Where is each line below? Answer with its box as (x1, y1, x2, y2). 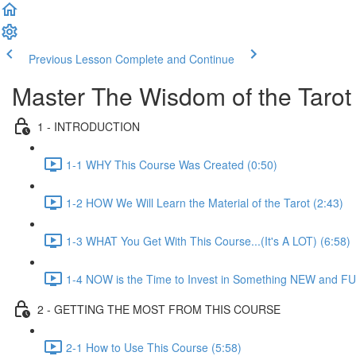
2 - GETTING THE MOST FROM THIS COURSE (37, 300, 281, 317)
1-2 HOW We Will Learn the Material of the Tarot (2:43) (66, 194, 343, 211)
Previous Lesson (29, 51, 112, 67)
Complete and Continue (115, 51, 234, 67)
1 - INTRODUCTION (37, 118, 140, 134)
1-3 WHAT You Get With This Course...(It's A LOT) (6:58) (66, 232, 350, 249)
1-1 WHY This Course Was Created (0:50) (66, 156, 277, 172)
